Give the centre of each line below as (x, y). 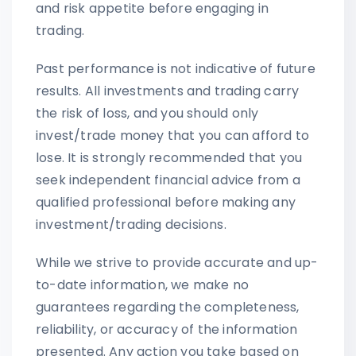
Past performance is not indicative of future (176, 68)
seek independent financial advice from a (168, 180)
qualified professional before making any (166, 202)
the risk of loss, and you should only (147, 113)
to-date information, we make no (143, 284)
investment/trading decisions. (131, 224)
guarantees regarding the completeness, (168, 307)
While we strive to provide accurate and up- (177, 262)
